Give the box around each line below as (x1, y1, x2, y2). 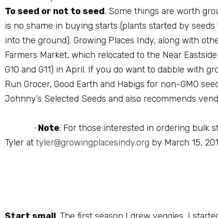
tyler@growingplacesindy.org (36, 137, 149, 148)
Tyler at (5, 137, 36, 148)
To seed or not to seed (5, 5, 105, 17)
